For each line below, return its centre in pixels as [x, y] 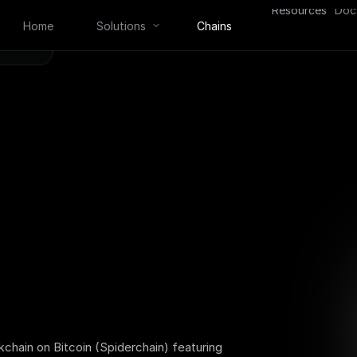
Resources [299, 10]
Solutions [121, 25]
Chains [215, 25]
